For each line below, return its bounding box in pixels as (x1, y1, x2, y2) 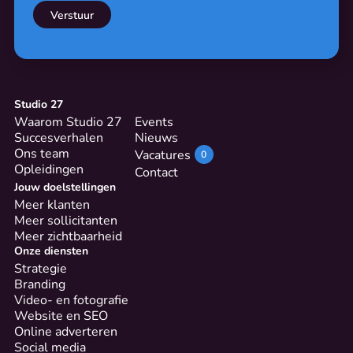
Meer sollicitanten (13, 211, 117, 229)
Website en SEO (13, 307, 108, 324)
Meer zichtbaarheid (13, 227, 122, 244)
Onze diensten (13, 243, 88, 258)
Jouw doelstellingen (13, 178, 116, 194)
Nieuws (134, 128, 178, 145)
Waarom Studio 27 (13, 112, 122, 129)
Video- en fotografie (13, 291, 128, 308)
